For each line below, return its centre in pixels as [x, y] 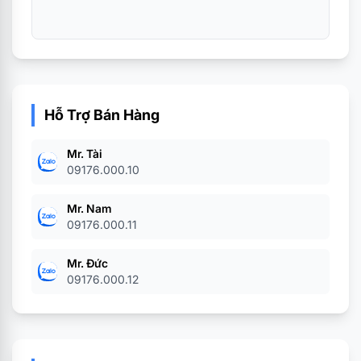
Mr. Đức [87, 263]
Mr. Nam [89, 208]
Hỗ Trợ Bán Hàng [102, 115]
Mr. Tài [85, 154]
